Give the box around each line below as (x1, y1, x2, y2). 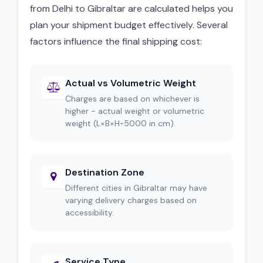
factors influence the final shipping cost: (30, 35, 202, 48)
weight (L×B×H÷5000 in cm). (65, 118, 176, 129)
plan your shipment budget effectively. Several (30, 19, 228, 31)
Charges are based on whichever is (65, 93, 200, 104)
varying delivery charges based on (65, 195, 197, 205)
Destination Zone (65, 166, 144, 178)
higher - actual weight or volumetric (65, 106, 204, 116)
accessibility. (65, 207, 114, 218)
